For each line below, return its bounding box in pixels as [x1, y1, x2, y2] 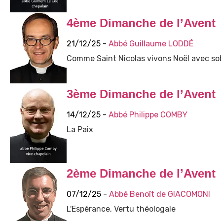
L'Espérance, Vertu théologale [66, 204, 176, 214]
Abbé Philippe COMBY [108, 110, 187, 119]
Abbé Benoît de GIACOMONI [109, 189, 210, 199]
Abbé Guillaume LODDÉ [108, 38, 193, 48]
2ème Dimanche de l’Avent [66, 166, 216, 180]
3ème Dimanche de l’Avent [66, 87, 216, 101]
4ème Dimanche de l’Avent [66, 16, 216, 30]
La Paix [66, 124, 93, 134]
